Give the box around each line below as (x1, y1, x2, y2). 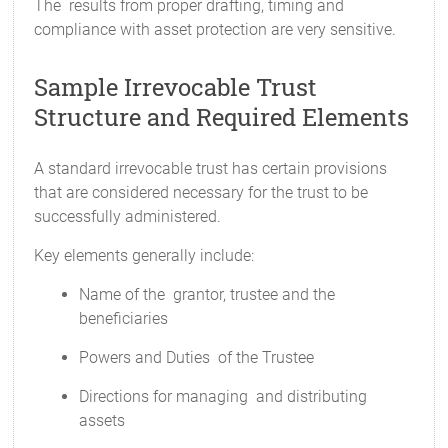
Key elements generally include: (34, 246, 255, 265)
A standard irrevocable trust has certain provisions (34, 159, 388, 178)
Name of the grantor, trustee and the (79, 285, 336, 304)
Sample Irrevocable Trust (34, 71, 318, 103)
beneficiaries (79, 309, 169, 328)
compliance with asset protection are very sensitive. (34, 20, 397, 39)
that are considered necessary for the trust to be (34, 183, 369, 202)
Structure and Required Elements (34, 101, 410, 133)
